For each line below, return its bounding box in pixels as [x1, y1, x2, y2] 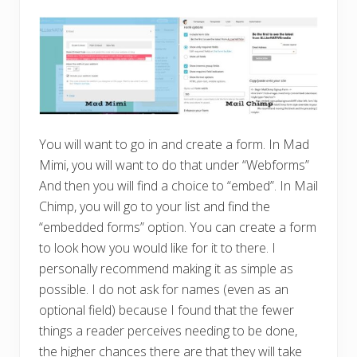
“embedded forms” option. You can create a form [39, 218, 316, 236]
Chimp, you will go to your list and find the [39, 197, 270, 215]
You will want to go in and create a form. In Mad [39, 135, 309, 153]
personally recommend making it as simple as [39, 259, 293, 277]
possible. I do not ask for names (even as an [39, 280, 288, 298]
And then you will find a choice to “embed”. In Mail [39, 176, 318, 194]
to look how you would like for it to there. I [39, 238, 276, 257]
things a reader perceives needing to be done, [39, 321, 297, 339]
